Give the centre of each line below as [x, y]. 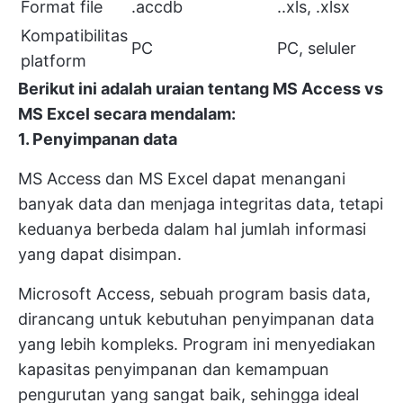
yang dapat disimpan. [100, 255]
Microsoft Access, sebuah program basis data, [194, 294]
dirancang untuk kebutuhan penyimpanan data [196, 319]
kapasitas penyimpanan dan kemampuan [174, 370]
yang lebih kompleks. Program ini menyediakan [197, 345]
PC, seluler [317, 49]
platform [54, 61]
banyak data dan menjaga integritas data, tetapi [201, 204]
